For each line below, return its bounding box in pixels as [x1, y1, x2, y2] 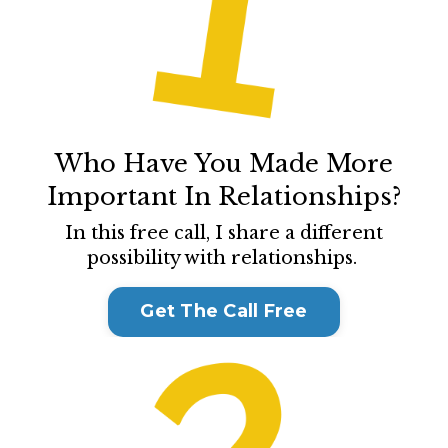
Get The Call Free [140, 300, 308, 323]
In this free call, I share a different [65, 221, 383, 244]
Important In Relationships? [47, 181, 401, 211]
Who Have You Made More [55, 148, 393, 178]
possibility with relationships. [86, 246, 362, 269]
